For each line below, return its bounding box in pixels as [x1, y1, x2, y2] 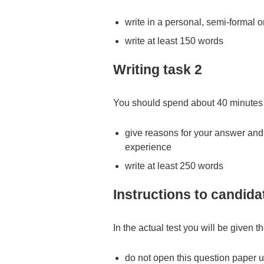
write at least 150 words [125, 35, 223, 46]
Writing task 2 [113, 62, 202, 78]
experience [125, 141, 171, 152]
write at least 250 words [125, 160, 223, 171]
